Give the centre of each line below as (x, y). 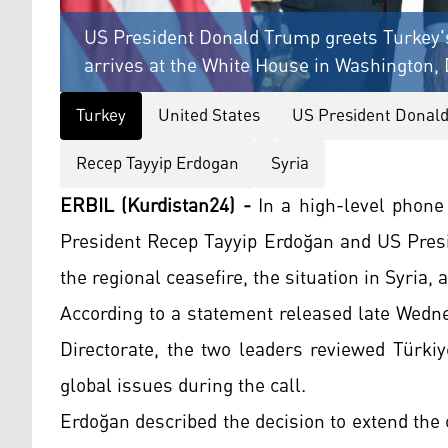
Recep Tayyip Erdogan (157, 164)
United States (209, 116)
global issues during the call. (183, 386)
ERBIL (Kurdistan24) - (155, 206)
